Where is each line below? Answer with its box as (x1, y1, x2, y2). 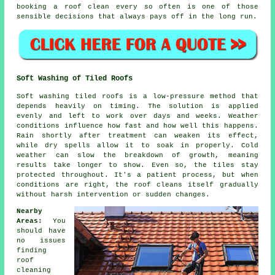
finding (17, 247, 47, 255)
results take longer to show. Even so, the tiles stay (17, 161, 258, 169)
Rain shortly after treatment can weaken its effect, (17, 132, 258, 140)
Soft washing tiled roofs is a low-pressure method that (17, 93, 258, 101)
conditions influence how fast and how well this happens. (17, 122, 258, 130)
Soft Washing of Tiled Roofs (17, 74, 133, 83)
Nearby (17, 207, 43, 215)
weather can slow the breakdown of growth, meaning (17, 152, 258, 160)
